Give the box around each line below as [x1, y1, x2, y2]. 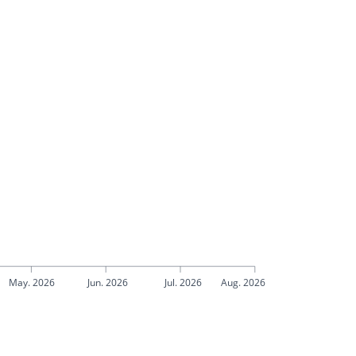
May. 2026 [8, 276, 55, 290]
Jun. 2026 [87, 276, 128, 290]
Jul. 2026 [164, 276, 203, 290]
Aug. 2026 [221, 276, 266, 290]
